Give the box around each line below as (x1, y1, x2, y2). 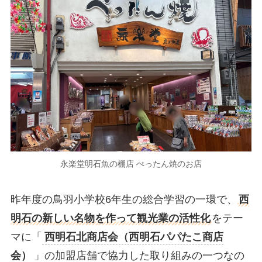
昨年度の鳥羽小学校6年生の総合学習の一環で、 (10, 194, 237, 206)
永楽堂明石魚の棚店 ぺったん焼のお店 (60, 158, 202, 168)
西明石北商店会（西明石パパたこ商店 (44, 231, 223, 243)
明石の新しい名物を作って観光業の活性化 (10, 212, 211, 225)
